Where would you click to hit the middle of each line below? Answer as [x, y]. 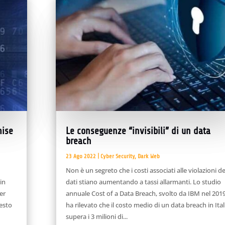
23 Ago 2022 [81, 156]
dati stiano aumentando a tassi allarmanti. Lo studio [143, 182]
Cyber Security [117, 156]
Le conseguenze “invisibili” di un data [138, 131]
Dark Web [148, 156]
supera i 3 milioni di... [96, 217]
